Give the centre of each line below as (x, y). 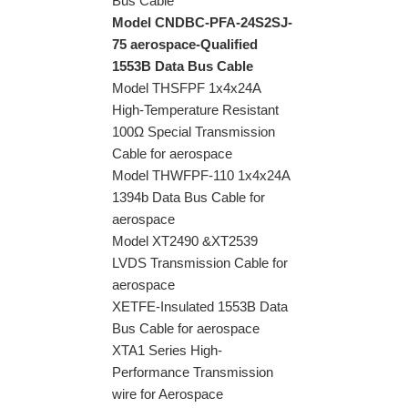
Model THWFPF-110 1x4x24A (201, 175)
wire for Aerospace (168, 394)
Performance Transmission (193, 372)
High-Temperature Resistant (195, 110)
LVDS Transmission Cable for (200, 263)
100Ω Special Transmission (194, 132)
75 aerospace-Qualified (185, 44)
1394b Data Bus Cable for (189, 197)
